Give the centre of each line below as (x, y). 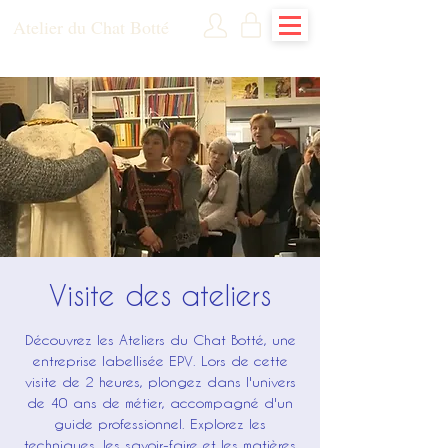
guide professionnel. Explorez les (160, 423)
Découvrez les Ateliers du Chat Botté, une (160, 339)
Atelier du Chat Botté (91, 27)
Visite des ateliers (160, 295)
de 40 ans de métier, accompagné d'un (160, 402)
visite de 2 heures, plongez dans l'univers (160, 381)
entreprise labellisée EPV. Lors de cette (160, 360)
